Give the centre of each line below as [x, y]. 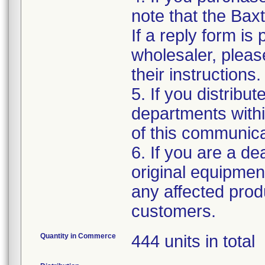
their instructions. [196, 75]
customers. [174, 211]
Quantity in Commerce [78, 236]
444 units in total [193, 241]
